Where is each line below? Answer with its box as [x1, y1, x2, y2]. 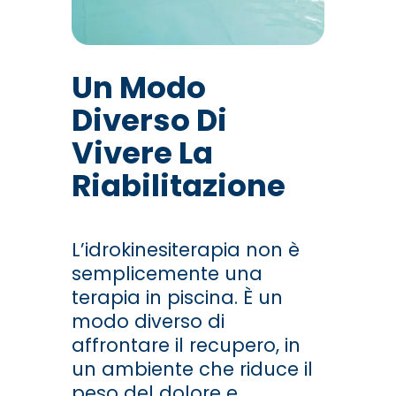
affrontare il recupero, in [71, 331, 301, 358]
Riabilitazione [71, 164, 286, 207]
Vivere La [71, 131, 213, 174]
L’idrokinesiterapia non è [71, 236, 300, 263]
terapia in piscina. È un [71, 284, 283, 310]
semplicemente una [71, 260, 263, 286]
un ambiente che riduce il [71, 355, 313, 382]
